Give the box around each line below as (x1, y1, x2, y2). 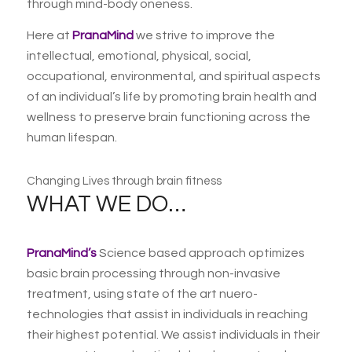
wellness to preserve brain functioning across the (26, 110, 310, 123)
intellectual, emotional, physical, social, (26, 49, 251, 62)
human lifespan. (26, 130, 117, 144)
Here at (26, 28, 72, 42)
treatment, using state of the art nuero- (26, 288, 258, 301)
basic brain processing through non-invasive (26, 267, 280, 280)
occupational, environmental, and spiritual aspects (26, 69, 321, 82)
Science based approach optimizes (96, 247, 305, 260)
